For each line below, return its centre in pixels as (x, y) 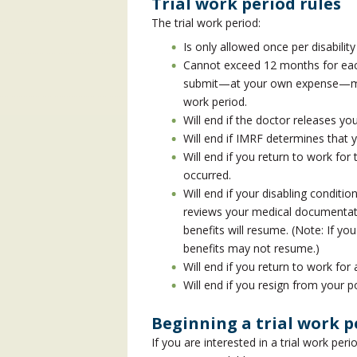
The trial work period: (206, 23)
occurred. (207, 175)
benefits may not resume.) (251, 248)
